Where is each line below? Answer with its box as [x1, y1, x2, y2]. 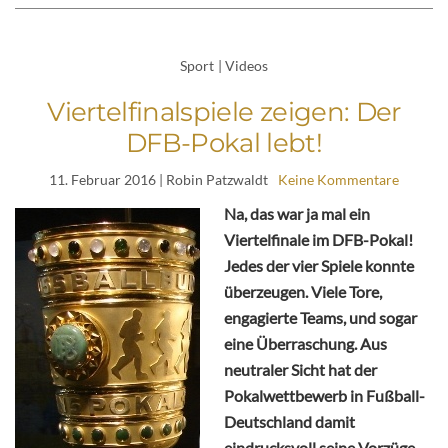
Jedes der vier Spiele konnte [224, 256, 414, 276]
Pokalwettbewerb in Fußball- [224, 386, 425, 406]
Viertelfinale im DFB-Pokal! [224, 230, 413, 250]
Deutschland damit [224, 412, 355, 432]
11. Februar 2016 [49, 171, 156, 189]
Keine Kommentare [278, 171, 399, 189]
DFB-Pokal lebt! [125, 127, 323, 160]
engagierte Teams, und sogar [224, 308, 417, 328]
